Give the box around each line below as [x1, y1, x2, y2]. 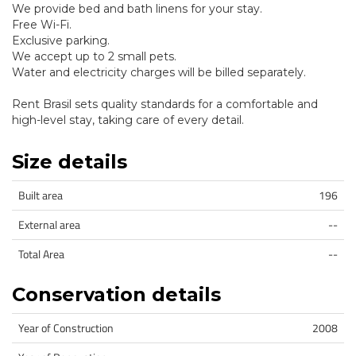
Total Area [18, 246, 64, 262]
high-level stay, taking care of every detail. [12, 113, 244, 127]
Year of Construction [18, 319, 114, 336]
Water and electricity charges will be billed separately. [12, 65, 306, 79]
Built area [18, 187, 63, 203]
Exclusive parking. [12, 33, 110, 48]
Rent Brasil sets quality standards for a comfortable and [12, 97, 318, 111]
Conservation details [12, 283, 221, 306]
